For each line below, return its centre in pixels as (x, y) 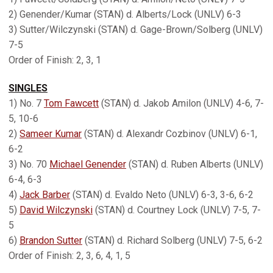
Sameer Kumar (51, 134)
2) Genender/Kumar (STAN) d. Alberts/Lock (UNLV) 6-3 (125, 14)
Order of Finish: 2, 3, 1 (55, 60)
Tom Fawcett (71, 103)
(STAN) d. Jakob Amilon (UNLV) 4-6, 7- (181, 103)
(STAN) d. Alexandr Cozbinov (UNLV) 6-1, (169, 134)
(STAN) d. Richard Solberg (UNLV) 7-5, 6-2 (172, 240)
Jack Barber (45, 195)
